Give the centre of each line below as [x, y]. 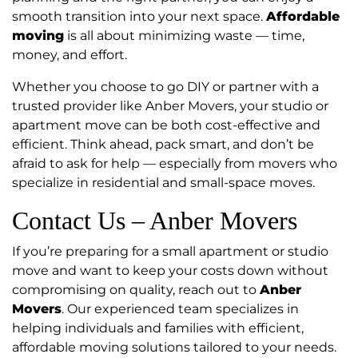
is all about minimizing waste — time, [184, 36]
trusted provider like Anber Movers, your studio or [170, 106]
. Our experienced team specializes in [180, 309]
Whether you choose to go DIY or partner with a [165, 87]
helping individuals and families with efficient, [158, 328]
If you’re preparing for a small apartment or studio [170, 252]
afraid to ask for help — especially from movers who [175, 164]
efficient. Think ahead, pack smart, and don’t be [163, 145]
